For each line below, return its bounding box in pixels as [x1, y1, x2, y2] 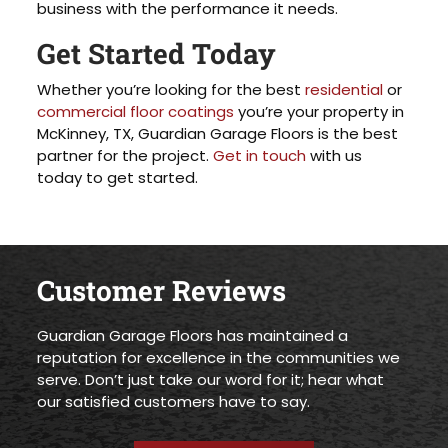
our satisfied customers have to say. [37, 390, 311, 412]
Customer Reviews [37, 271, 287, 309]
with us [306, 144, 363, 166]
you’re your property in [234, 100, 405, 122]
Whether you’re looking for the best [37, 78, 306, 100]
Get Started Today [37, 35, 277, 73]
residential [305, 78, 384, 100]
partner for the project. [37, 144, 214, 166]
